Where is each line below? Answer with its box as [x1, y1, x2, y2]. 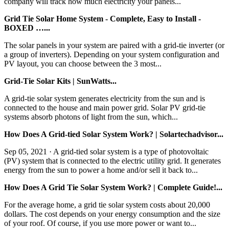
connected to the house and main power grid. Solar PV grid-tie [4, 103, 205, 112]
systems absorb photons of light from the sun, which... [4, 112, 178, 121]
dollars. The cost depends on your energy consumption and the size [4, 209, 220, 218]
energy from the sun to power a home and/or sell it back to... [4, 165, 198, 174]
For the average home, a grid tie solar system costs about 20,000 [4, 200, 210, 209]
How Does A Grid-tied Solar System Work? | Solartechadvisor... [4, 129, 223, 139]
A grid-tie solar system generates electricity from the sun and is [4, 94, 205, 103]
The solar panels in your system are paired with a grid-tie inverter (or [4, 40, 224, 50]
